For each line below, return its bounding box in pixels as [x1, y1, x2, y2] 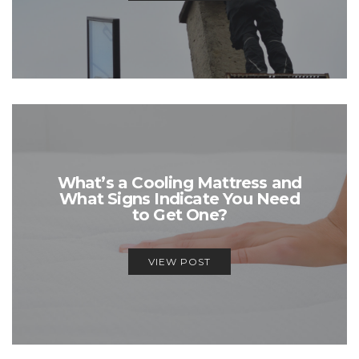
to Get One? [131, 204, 228, 224]
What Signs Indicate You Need [59, 188, 300, 208]
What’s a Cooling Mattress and [57, 172, 302, 192]
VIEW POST [148, 255, 211, 268]
